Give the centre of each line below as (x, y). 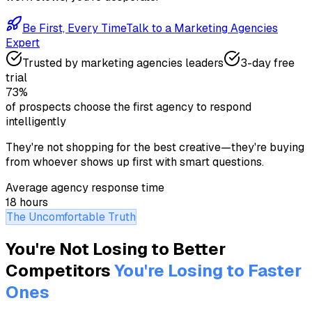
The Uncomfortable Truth (71, 217)
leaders (204, 63)
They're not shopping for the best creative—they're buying (155, 147)
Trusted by (52, 63)
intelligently (36, 121)
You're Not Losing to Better (116, 249)
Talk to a (150, 28)
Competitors (58, 270)
